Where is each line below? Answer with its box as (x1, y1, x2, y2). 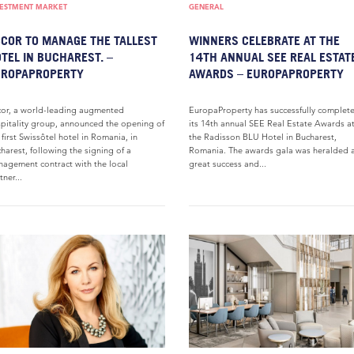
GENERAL (189, 2, 224, 12)
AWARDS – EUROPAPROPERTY (189, 66, 344, 81)
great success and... (189, 158, 266, 169)
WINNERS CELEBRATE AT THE (189, 32, 340, 48)
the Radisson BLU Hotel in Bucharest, (189, 131, 337, 142)
